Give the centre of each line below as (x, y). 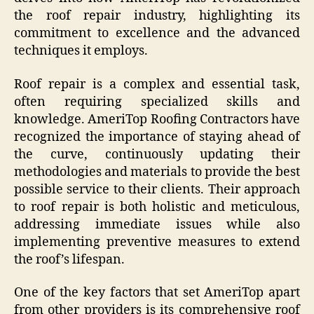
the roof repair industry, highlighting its (157, 16)
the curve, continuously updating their (157, 154)
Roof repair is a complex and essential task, (157, 84)
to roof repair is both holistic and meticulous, (157, 207)
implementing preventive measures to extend (157, 242)
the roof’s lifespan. (69, 259)
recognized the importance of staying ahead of (157, 137)
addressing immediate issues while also (157, 224)
